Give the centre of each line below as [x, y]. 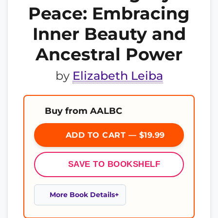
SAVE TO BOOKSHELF [114, 164]
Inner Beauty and [109, 34]
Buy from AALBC [83, 111]
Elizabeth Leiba [118, 76]
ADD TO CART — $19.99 [114, 135]
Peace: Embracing [109, 13]
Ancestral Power [109, 54]
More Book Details [82, 195]
